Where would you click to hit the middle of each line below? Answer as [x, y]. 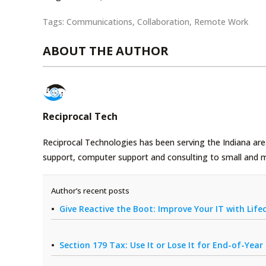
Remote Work [221, 21]
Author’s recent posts [90, 191]
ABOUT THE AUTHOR [106, 50]
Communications [99, 21]
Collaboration [163, 21]
